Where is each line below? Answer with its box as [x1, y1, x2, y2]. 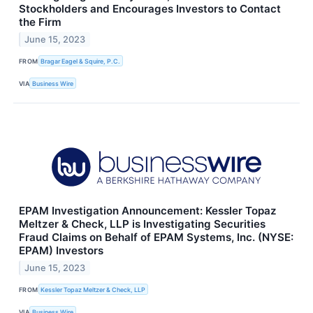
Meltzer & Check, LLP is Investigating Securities [19, 217, 265, 231]
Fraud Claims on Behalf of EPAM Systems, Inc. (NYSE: [19, 231, 293, 245]
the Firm [19, 15, 61, 29]
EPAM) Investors [19, 244, 103, 258]
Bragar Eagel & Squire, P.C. [41, 57, 121, 65]
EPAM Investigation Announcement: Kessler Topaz [19, 204, 277, 218]
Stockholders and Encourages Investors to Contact [19, 1, 281, 15]
